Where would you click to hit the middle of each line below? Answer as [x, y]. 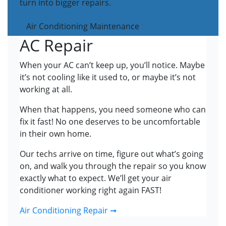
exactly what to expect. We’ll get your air [96, 178]
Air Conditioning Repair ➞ [68, 211]
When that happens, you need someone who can [113, 110]
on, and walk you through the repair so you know [113, 166]
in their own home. [55, 134]
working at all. [46, 90]
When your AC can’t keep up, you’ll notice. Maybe [112, 65]
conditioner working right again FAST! [91, 190]
